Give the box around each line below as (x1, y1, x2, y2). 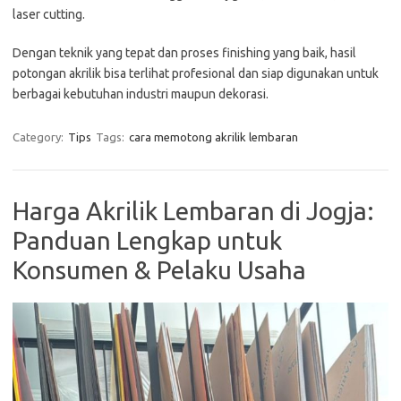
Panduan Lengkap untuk (13, 226, 282, 254)
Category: (13, 130, 66, 143)
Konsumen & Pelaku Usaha (13, 255, 306, 284)
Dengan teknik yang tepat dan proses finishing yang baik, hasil (13, 45, 356, 60)
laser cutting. (13, 6, 85, 21)
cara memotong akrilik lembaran (129, 130, 298, 143)
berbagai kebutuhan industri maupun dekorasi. (13, 86, 269, 101)
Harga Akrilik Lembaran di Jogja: (13, 196, 374, 225)
